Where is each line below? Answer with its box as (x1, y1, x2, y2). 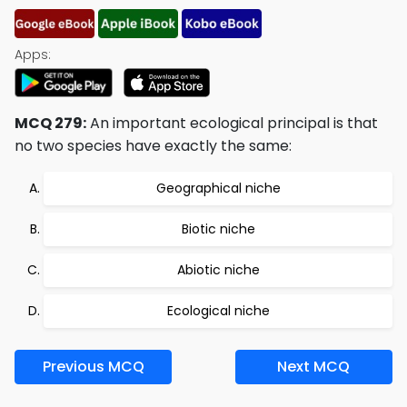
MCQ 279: (15, 113, 86, 134)
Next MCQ (277, 356, 351, 377)
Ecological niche (166, 302, 270, 320)
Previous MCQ (42, 356, 144, 377)
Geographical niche (155, 179, 281, 197)
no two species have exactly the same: (15, 135, 292, 156)
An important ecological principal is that (86, 113, 378, 134)
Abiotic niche (176, 261, 260, 279)
